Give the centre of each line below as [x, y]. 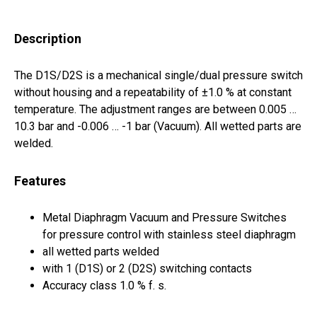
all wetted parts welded [101, 252]
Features [40, 181]
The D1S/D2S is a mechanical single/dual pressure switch [158, 76]
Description [48, 39]
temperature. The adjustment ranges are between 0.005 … [155, 110]
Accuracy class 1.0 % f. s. [104, 286]
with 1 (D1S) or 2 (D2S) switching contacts [147, 269]
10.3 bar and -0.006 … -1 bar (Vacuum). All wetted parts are [158, 127]
